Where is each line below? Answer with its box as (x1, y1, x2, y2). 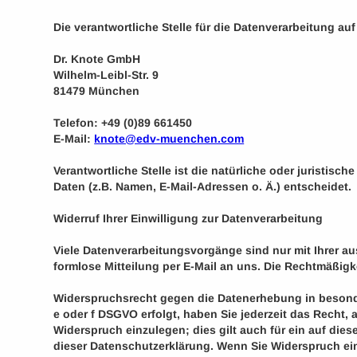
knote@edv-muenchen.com (94, 132, 245, 145)
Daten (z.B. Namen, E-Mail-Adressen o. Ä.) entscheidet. (53, 180, 352, 193)
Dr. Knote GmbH (53, 53, 141, 65)
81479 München (53, 84, 140, 97)
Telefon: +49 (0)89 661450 (53, 116, 193, 129)
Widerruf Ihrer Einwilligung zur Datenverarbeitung (53, 212, 324, 225)
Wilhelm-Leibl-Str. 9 (53, 69, 159, 81)
